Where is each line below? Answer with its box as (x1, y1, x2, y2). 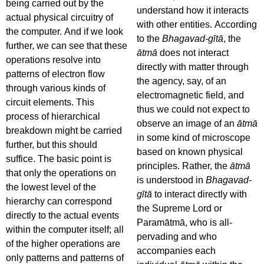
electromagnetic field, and (137, 90, 244, 100)
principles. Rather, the (137, 161, 230, 171)
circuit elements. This (6, 97, 94, 107)
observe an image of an (137, 118, 237, 128)
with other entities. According (137, 19, 257, 29)
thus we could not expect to (137, 104, 250, 114)
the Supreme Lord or (137, 203, 222, 213)
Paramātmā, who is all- (137, 217, 232, 227)
